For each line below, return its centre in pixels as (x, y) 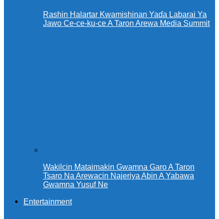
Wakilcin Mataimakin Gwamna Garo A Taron (119, 167)
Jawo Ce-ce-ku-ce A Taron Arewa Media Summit (126, 23)
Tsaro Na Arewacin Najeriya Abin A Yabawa (119, 176)
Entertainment (48, 202)
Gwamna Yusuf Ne (76, 185)
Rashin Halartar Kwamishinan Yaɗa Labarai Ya (125, 15)
